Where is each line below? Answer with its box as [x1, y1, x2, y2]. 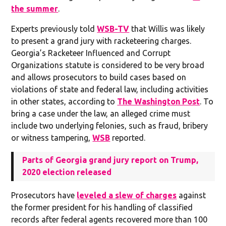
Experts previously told [11, 24, 97, 33]
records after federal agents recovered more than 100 [11, 214, 208, 224]
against [177, 190, 206, 200]
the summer [11, 4, 59, 13]
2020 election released [22, 167, 112, 177]
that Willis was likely [129, 24, 205, 33]
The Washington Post [117, 96, 200, 106]
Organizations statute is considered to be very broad [11, 60, 205, 70]
